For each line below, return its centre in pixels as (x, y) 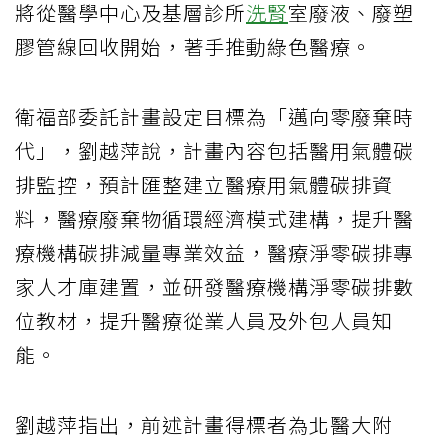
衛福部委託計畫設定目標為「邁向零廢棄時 (214, 116)
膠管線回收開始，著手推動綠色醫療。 (193, 46)
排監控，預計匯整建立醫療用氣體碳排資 (204, 184)
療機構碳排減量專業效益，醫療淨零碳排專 (214, 252)
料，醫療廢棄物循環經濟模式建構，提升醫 (214, 218)
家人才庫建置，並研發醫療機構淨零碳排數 (214, 286)
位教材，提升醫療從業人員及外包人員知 (204, 320)
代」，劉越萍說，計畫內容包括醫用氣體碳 (214, 150)
